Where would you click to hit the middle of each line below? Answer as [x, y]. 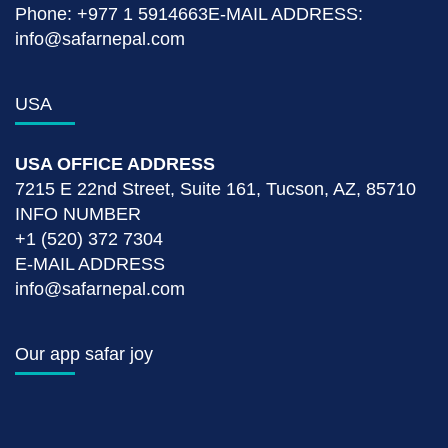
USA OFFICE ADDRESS [115, 163]
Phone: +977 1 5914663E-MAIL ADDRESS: [189, 13]
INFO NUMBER [78, 213]
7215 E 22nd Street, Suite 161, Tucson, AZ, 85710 [215, 188]
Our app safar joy [84, 353]
